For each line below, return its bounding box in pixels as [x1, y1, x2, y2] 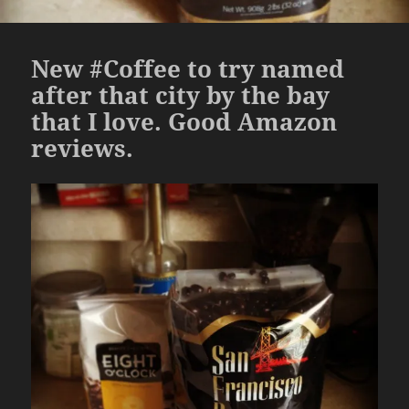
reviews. [31, 131, 134, 165]
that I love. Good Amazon [31, 105, 338, 139]
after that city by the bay [31, 79, 330, 112]
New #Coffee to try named [31, 52, 345, 86]
